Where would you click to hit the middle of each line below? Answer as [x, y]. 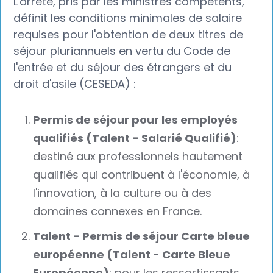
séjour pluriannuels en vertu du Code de [122, 51]
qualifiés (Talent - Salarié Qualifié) [135, 138]
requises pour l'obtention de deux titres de [129, 34]
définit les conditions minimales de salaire [128, 18]
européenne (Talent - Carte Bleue [132, 255]
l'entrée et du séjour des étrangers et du [123, 67]
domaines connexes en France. [118, 211]
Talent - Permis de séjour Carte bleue [142, 236]
